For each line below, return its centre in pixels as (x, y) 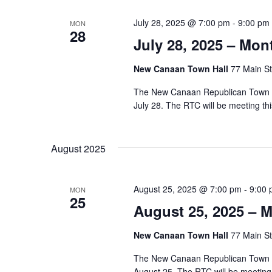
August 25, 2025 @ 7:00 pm (187, 189)
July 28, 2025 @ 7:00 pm (182, 22)
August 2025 (78, 148)
